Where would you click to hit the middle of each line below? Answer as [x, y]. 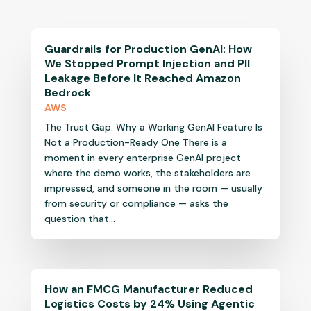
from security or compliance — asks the [136, 204]
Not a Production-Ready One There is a [135, 143]
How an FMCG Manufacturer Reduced [148, 289]
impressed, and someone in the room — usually [153, 188]
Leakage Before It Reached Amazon [142, 78]
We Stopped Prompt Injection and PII [147, 64]
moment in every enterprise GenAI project [142, 158]
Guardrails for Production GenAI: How [148, 49]
